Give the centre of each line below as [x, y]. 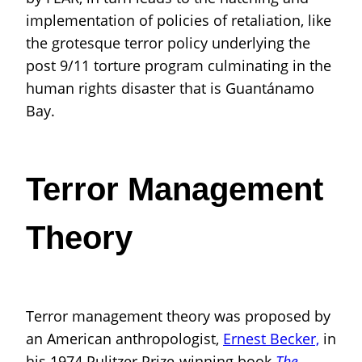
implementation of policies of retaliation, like [179, 20]
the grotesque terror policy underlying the [168, 43]
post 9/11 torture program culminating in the [179, 65]
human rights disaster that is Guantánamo [170, 88]
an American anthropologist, [124, 339]
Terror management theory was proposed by [178, 316]
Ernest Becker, [271, 339]
